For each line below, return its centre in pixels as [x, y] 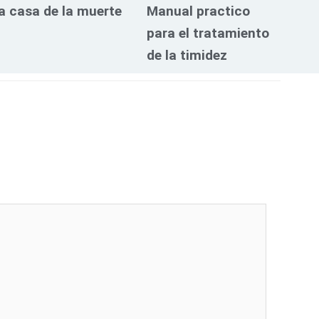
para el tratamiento [208, 33]
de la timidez [187, 55]
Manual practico [198, 11]
